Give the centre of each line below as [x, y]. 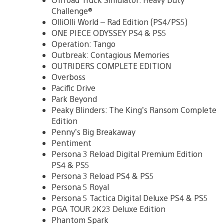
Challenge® [72, 10]
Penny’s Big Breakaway [93, 131]
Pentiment [71, 142]
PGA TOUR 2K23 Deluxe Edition [108, 208]
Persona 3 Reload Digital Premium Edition [127, 153]
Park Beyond [74, 98]
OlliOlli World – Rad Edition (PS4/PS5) [119, 21]
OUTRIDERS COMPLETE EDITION [111, 65]
